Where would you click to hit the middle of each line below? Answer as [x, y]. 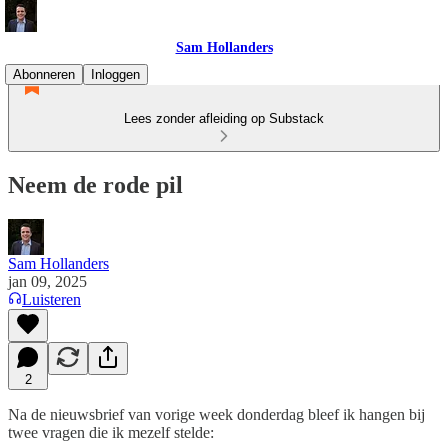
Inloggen [115, 74]
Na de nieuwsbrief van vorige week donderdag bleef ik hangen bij [216, 414]
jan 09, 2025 [47, 281]
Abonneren [44, 74]
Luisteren [51, 299]
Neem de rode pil [95, 184]
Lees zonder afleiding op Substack [224, 118]
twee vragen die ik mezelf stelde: [111, 432]
